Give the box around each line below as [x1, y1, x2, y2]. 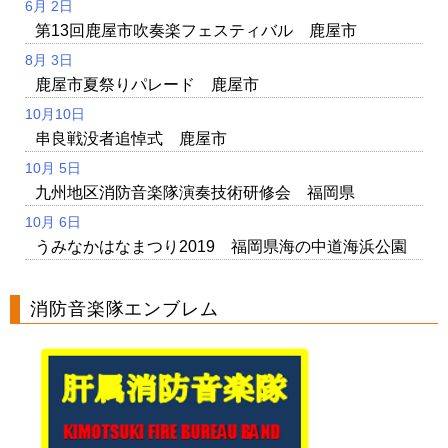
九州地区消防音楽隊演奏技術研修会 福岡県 [35, 183, 355, 201]
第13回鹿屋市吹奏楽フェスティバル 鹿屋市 [35, 21, 357, 39]
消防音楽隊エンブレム [30, 298, 219, 319]
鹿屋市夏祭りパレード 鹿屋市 [35, 75, 259, 93]
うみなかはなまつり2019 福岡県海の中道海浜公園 [35, 237, 407, 255]
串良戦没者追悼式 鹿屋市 [35, 129, 227, 147]
